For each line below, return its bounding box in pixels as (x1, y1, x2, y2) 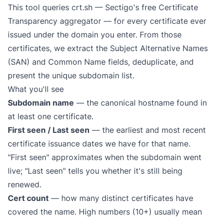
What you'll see (8, 84, 64, 94)
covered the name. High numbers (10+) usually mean (8, 207, 202, 217)
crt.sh (72, 2, 92, 12)
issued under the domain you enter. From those (8, 30, 182, 39)
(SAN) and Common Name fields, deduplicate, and (8, 57, 194, 67)
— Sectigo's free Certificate (92, 2, 198, 12)
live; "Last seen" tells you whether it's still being (8, 166, 182, 176)
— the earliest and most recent (90, 125, 206, 135)
